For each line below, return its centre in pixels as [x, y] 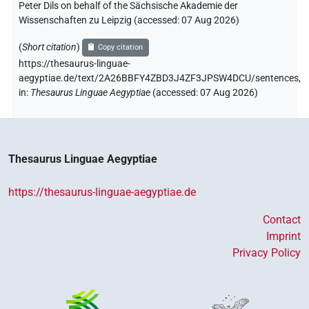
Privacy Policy [267, 253]
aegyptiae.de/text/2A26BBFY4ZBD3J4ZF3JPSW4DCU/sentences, [160, 79]
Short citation [49, 47]
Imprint [283, 237]
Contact [282, 220]
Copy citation [121, 48]
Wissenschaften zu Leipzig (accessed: [100, 21]
